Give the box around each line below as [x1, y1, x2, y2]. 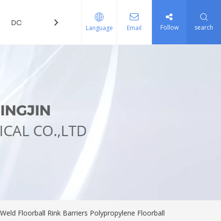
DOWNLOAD [11, 17, 55, 27]
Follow [160, 23, 179, 32]
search [194, 23, 213, 32]
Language [85, 24, 113, 32]
